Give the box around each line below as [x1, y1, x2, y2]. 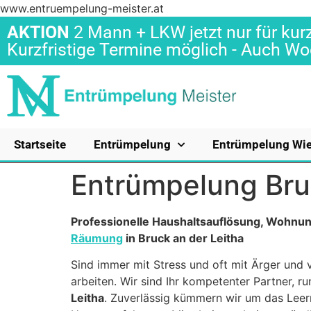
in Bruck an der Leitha [123, 231, 244, 245]
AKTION [7, 22, 69, 42]
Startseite [14, 137, 66, 151]
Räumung [71, 231, 123, 245]
